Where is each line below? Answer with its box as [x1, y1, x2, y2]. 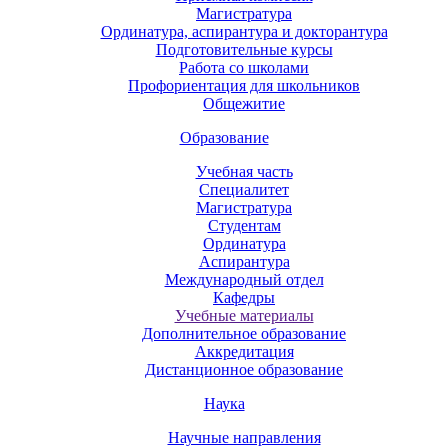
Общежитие [203, 94, 285, 112]
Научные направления [167, 428, 321, 446]
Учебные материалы [174, 306, 314, 324]
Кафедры [213, 288, 275, 306]
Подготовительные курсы [155, 40, 333, 58]
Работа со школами [179, 58, 309, 76]
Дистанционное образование [145, 360, 343, 378]
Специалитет [199, 180, 289, 198]
